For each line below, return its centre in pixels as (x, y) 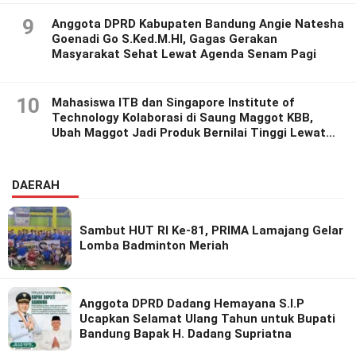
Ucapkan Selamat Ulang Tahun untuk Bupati (207, 318)
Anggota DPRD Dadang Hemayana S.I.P (192, 303)
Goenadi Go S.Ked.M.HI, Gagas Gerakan (164, 39)
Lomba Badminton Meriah (154, 246)
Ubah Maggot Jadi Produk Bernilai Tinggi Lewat (189, 133)
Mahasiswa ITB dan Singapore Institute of (173, 103)
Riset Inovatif (91, 148)
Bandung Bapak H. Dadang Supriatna (186, 333)
